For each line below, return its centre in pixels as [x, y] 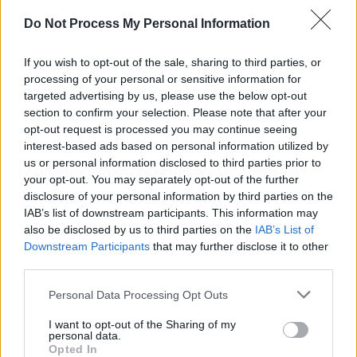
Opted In [73, 349]
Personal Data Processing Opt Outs [138, 294]
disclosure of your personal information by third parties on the [178, 196]
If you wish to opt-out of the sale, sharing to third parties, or [173, 62]
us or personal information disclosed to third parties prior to [173, 163]
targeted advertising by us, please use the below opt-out [165, 96]
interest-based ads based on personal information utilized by [176, 146]
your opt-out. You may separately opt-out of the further [161, 179]
